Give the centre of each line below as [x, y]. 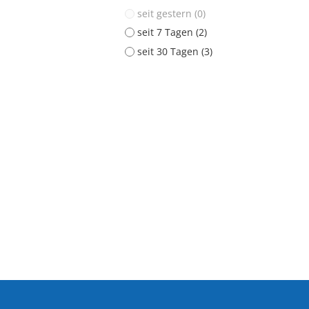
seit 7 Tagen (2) [172, 32]
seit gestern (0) [171, 13]
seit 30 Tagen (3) [175, 51]
